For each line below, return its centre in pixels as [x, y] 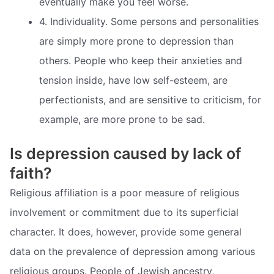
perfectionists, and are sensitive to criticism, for [150, 99]
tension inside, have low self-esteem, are [133, 80]
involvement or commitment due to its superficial [124, 212]
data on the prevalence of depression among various [132, 251]
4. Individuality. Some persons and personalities [149, 21]
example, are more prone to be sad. [122, 119]
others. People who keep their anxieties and [141, 60]
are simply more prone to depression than [136, 41]
